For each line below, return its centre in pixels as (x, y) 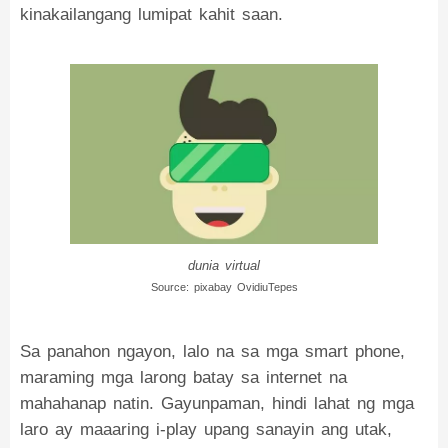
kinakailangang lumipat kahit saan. (151, 14)
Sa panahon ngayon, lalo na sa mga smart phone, (212, 351)
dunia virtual (224, 265)
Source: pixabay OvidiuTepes (224, 287)
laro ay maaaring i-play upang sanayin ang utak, (206, 429)
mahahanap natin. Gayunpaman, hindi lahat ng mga (217, 403)
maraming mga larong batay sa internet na (183, 377)
